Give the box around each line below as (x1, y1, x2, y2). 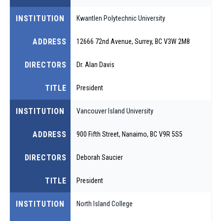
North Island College (76, 199, 133, 208)
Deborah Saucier (76, 153, 123, 161)
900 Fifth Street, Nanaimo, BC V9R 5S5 (76, 130, 183, 138)
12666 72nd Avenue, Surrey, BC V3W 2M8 (76, 37, 190, 45)
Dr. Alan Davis (76, 60, 114, 69)
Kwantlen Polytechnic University (76, 14, 165, 22)
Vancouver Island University (76, 107, 153, 115)
